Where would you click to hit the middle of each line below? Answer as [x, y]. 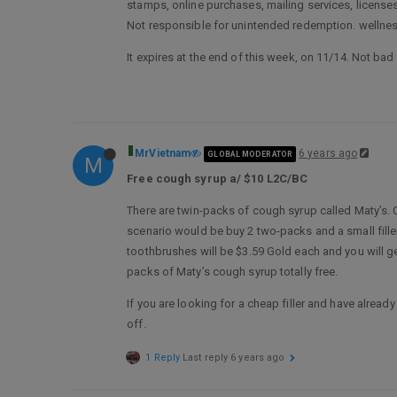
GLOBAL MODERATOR [250, 154]
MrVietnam [163, 153]
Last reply [207, 358]
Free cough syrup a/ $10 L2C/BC [218, 179]
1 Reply [163, 358]
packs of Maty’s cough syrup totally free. [233, 272]
